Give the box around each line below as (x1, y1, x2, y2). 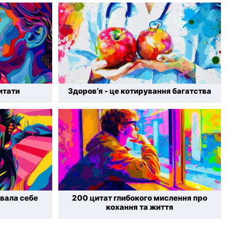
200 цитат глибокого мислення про (72, 193, 207, 203)
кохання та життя (106, 202, 173, 212)
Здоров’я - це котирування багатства (68, 86, 211, 96)
